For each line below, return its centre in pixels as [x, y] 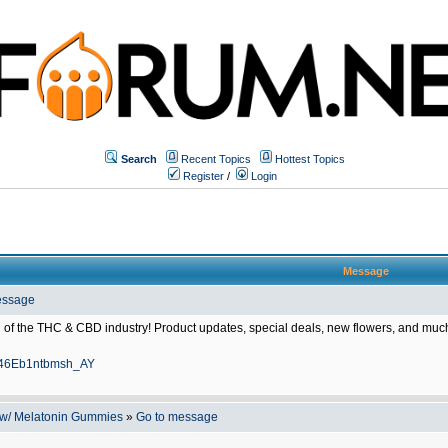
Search [139, 158]
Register [202, 175]
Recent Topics [216, 158]
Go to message [177, 417]
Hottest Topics [310, 158]
